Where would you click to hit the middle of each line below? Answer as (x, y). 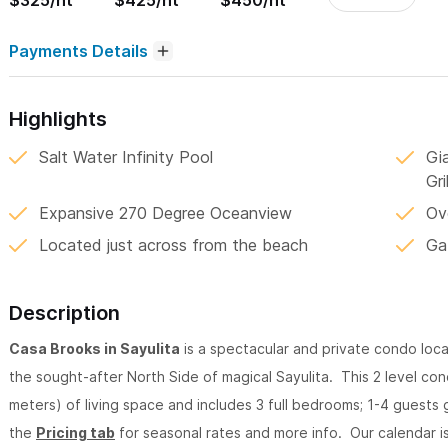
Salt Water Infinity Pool (126, 157)
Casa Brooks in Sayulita (94, 349)
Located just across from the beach (173, 245)
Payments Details (78, 51)
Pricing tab (75, 433)
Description (64, 313)
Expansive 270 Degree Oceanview (165, 213)
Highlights (58, 119)
